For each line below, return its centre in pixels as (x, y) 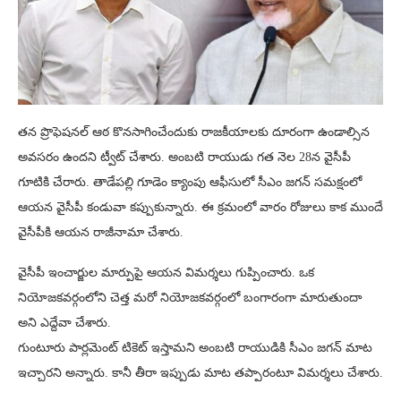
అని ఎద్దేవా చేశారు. (64, 322)
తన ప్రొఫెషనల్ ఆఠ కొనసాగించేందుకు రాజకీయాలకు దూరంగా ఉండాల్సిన (194, 132)
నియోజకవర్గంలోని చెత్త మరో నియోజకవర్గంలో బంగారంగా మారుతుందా (190, 297)
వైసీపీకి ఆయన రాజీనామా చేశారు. (101, 232)
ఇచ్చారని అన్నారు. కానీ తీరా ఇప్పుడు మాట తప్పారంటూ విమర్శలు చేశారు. (200, 372)
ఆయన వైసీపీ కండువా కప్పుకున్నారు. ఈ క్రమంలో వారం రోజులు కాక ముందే (200, 207)
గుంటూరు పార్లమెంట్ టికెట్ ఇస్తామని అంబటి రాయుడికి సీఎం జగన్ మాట (195, 347)
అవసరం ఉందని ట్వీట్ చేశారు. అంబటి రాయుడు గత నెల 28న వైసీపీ (184, 157)
